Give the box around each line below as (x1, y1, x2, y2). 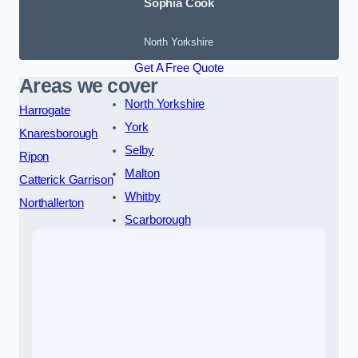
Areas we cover (19, 74, 158, 97)
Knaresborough (19, 126, 98, 140)
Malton (125, 166, 160, 180)
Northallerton (19, 196, 85, 209)
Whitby (125, 189, 161, 203)
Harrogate (19, 103, 70, 117)
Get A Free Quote (134, 61, 224, 74)
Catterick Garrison (19, 173, 113, 186)
